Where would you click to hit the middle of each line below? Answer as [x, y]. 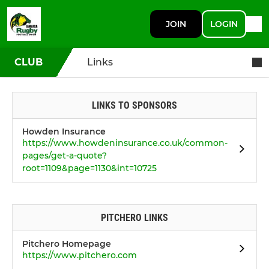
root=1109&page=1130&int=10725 [89, 168]
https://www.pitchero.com [80, 255]
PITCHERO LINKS [134, 218]
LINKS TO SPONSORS [134, 105]
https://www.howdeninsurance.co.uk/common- [125, 143]
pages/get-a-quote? [65, 156]
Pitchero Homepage [67, 244]
